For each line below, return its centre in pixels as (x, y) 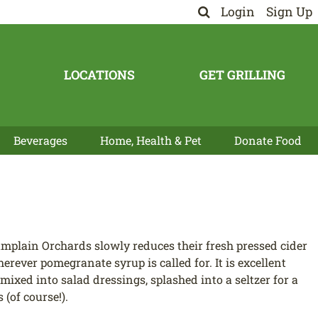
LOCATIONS (99, 75)
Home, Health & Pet (151, 140)
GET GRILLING (243, 75)
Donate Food (268, 140)
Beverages (41, 140)
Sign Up (289, 12)
